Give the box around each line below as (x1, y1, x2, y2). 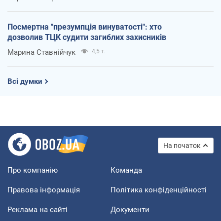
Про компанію (7, 165, 58, 175)
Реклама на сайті (7, 205, 68, 214)
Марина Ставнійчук (7, 47, 75, 57)
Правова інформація (7, 185, 80, 194)
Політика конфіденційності (110, 185, 207, 194)
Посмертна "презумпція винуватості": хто (7, 22, 162, 32)
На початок (163, 141, 201, 149)
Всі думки (7, 76, 42, 86)
